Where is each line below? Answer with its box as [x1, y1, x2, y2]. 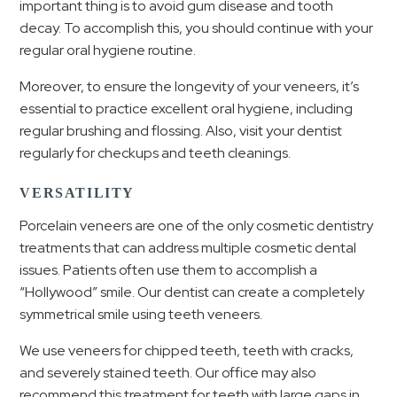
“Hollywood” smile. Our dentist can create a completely [19, 282, 365, 301]
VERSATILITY [19, 184, 136, 200]
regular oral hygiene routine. [19, 40, 197, 59]
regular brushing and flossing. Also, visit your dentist [19, 121, 343, 140]
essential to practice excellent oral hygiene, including [19, 98, 354, 118]
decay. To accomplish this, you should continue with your [19, 18, 374, 37]
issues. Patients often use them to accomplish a [19, 260, 318, 279]
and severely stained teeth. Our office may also [19, 362, 317, 382]
